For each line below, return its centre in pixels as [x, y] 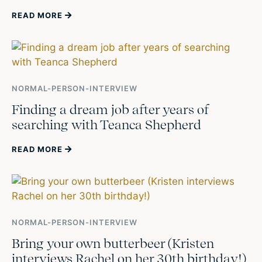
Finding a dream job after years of [110, 110]
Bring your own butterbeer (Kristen [113, 244]
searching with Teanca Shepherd [106, 125]
